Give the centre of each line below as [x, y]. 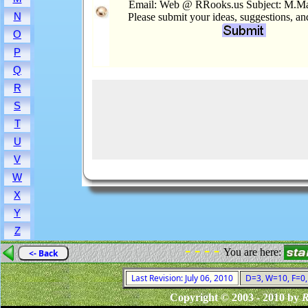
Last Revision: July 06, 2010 [182, 278]
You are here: [253, 252]
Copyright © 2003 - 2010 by [235, 297]
